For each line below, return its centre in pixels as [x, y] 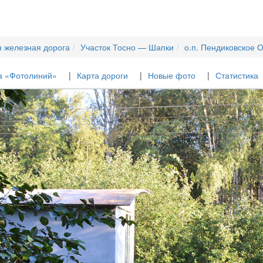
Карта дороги [102, 75]
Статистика [237, 75]
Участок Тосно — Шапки [127, 47]
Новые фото [171, 75]
